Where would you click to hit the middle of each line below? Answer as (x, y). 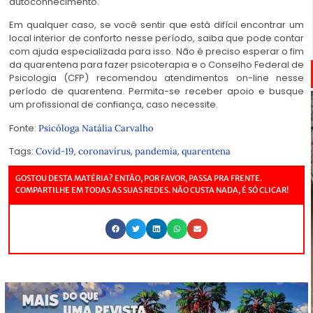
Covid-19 (55, 152)
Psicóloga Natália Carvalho (98, 128)
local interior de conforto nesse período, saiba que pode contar (156, 38)
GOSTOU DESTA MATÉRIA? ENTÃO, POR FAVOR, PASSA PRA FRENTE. (139, 179)
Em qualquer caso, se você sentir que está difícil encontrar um (156, 25)
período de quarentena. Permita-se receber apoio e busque (156, 92)
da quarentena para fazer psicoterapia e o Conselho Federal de (156, 65)
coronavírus (104, 152)
